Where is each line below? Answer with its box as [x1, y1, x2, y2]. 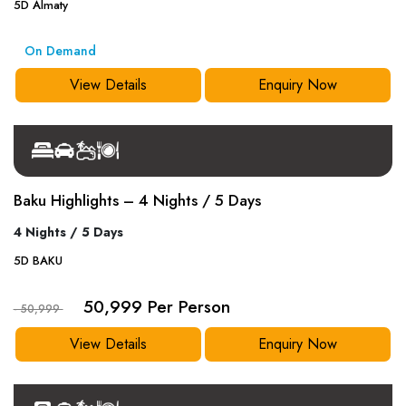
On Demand [24, 42, 96, 60]
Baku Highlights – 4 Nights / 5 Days [13, 189, 261, 211]
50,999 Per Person [82, 294, 230, 319]
